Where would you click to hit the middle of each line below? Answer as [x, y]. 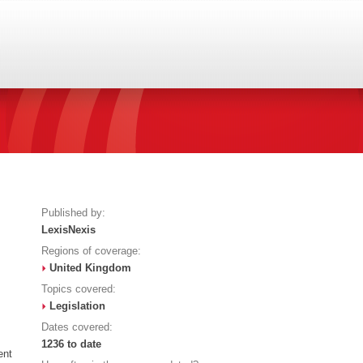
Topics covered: [78, 289]
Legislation [77, 306]
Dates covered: [77, 327]
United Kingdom [90, 268]
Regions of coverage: [91, 251]
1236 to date [71, 344]
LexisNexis [68, 230]
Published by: [73, 213]
